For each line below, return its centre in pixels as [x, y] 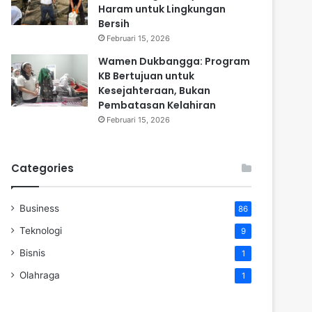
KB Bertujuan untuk [146, 76]
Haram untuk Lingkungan [162, 9]
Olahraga [40, 275]
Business [39, 208]
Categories [42, 168]
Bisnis [32, 252]
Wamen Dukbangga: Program [174, 61]
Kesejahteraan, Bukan [154, 90]
